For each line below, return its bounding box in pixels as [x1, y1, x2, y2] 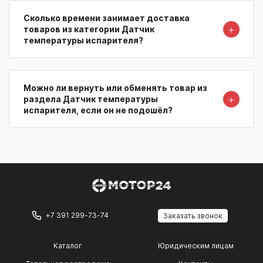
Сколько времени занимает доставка [23, 13, 190, 23]
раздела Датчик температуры [23, 94, 158, 104]
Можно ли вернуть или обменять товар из [23, 83, 207, 93]
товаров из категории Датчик [23, 24, 154, 35]
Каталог [53, 241, 82, 251]
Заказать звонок [163, 211, 222, 221]
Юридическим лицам [157, 241, 234, 251]
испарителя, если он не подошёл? [23, 105, 173, 116]
